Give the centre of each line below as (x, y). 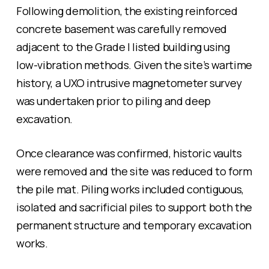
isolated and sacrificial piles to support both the (134, 207)
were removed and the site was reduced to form (134, 171)
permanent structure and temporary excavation (134, 225)
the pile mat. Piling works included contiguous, (130, 189)
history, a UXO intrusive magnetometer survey (129, 83)
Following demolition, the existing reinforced (127, 11)
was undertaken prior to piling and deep (113, 101)
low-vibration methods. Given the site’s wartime (134, 65)
